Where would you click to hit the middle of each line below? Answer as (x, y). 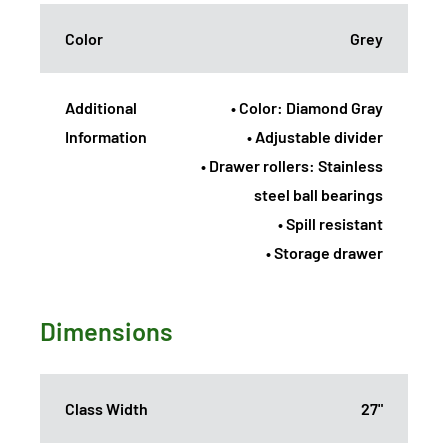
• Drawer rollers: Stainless (292, 165)
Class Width (106, 408)
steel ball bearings (318, 194)
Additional (101, 107)
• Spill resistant (330, 223)
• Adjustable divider (315, 136)
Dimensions (106, 330)
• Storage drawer (324, 252)
